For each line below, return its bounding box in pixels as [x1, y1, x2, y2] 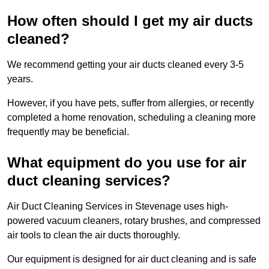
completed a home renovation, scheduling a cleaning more [7, 112, 256, 122]
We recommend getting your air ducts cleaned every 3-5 [7, 59, 244, 70]
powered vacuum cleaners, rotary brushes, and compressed [7, 215, 261, 226]
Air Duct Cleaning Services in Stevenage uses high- [7, 201, 228, 211]
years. [7, 73, 33, 84]
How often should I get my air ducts [7, 12, 253, 29]
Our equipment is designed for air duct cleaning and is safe [7, 253, 256, 264]
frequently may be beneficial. [7, 126, 129, 137]
